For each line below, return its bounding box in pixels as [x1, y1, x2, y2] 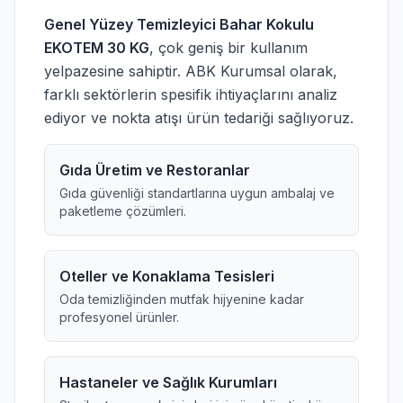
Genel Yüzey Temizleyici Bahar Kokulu [44, 15, 314, 33]
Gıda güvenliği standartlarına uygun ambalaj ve [59, 185, 335, 201]
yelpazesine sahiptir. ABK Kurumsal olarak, [44, 62, 337, 80]
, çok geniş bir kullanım [149, 39, 308, 57]
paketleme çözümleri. [59, 203, 186, 219]
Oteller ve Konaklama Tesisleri [59, 267, 274, 285]
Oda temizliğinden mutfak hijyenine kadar [59, 291, 304, 307]
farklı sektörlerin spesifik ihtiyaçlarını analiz [44, 85, 337, 103]
